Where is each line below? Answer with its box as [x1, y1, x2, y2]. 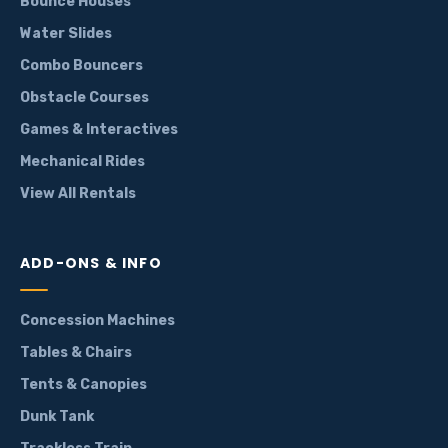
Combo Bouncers [20, 57, 143, 74]
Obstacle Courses [20, 89, 149, 106]
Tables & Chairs [20, 344, 132, 361]
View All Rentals [20, 185, 136, 202]
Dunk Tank [20, 408, 94, 425]
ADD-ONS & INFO [20, 253, 162, 273]
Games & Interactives [20, 121, 178, 138]
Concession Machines [20, 312, 175, 329]
